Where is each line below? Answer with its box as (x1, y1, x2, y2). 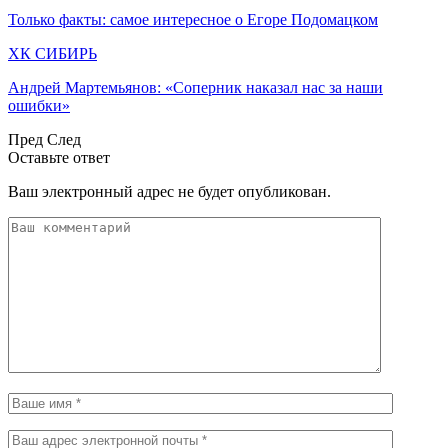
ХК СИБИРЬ (8, 44, 97, 62)
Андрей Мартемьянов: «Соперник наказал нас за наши (8, 78, 383, 96)
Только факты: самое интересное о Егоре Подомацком (8, 10, 378, 28)
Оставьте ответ (8, 148, 110, 166)
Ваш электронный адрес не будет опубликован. (8, 182, 331, 200)
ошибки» (8, 96, 70, 114)
